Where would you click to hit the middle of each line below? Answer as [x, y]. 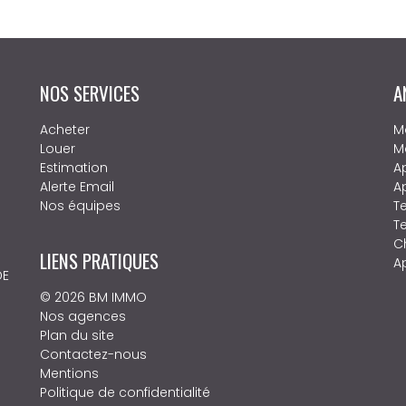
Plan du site [77, 335]
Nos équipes [80, 206]
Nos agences [83, 316]
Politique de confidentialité [125, 392]
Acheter [65, 130]
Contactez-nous [93, 354]
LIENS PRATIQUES [99, 261]
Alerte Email [77, 187]
